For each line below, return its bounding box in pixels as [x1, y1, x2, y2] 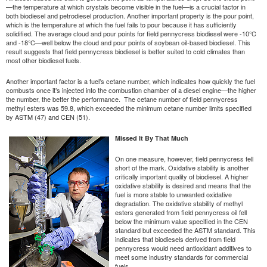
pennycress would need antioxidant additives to [115, 243, 252, 253]
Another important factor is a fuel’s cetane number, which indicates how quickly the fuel [6, 76, 255, 86]
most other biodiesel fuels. [6, 55, 81, 65]
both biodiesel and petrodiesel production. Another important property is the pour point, [6, 10, 254, 20]
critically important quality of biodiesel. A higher [115, 171, 249, 181]
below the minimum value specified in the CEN [115, 216, 248, 226]
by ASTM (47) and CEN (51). [6, 111, 90, 122]
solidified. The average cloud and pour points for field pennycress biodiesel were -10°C [6, 28, 256, 38]
